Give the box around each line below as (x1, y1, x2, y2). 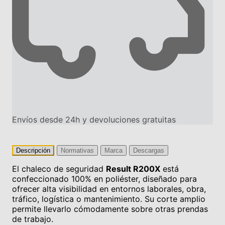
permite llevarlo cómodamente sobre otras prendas (12, 203, 208, 214)
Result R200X (106, 163, 160, 174)
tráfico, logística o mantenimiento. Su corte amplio (12, 193, 205, 204)
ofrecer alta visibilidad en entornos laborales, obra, (12, 183, 206, 194)
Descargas (133, 146, 164, 154)
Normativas (61, 146, 94, 154)
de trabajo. (12, 213, 53, 224)
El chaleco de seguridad (12, 163, 106, 174)
